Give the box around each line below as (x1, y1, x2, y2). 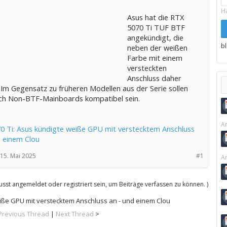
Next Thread (56, 209, 94, 218)
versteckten (127, 63, 167, 73)
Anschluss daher (127, 73, 181, 83)
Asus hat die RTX (127, 12, 184, 22)
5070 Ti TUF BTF (127, 22, 185, 32)
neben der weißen (127, 43, 187, 53)
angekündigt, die (127, 32, 183, 43)
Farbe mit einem (127, 53, 182, 63)
